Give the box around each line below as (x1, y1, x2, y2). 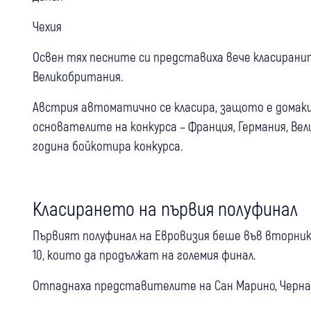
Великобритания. (33, 67, 123, 84)
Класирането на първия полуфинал (33, 196, 298, 220)
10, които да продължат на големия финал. (33, 246, 255, 262)
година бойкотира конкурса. (33, 137, 183, 153)
